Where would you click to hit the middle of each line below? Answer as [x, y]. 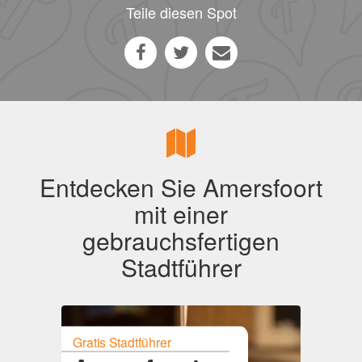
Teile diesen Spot [181, 12]
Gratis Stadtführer [122, 341]
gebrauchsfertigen [181, 240]
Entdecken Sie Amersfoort [181, 187]
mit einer [181, 214]
